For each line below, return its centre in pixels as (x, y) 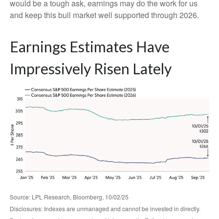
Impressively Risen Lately (91, 69)
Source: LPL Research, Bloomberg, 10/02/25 (69, 197)
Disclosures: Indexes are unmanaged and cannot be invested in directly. (105, 208)
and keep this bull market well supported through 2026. (104, 15)
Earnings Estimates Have (90, 47)
